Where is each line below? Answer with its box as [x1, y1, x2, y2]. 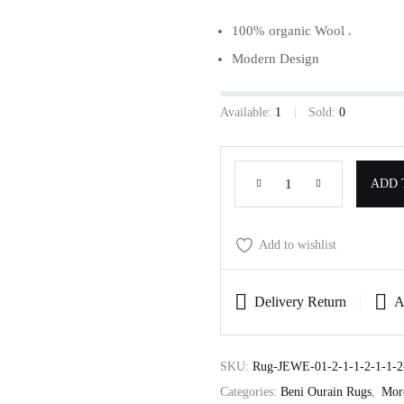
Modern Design [232, 51, 319, 66]
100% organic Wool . [232, 23, 352, 38]
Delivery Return [254, 294, 346, 309]
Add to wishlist [259, 238, 336, 252]
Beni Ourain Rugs [280, 385, 372, 399]
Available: [220, 106, 271, 119]
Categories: [220, 385, 280, 399]
